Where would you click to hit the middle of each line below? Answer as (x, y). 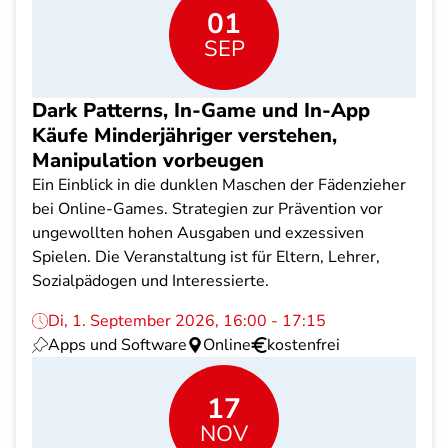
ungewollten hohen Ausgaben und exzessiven (198, 233)
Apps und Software (117, 345)
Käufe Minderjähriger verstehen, (184, 135)
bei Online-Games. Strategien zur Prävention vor (207, 209)
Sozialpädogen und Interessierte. (150, 281)
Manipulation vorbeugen (148, 160)
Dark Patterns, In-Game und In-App (201, 110)
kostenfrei (303, 345)
